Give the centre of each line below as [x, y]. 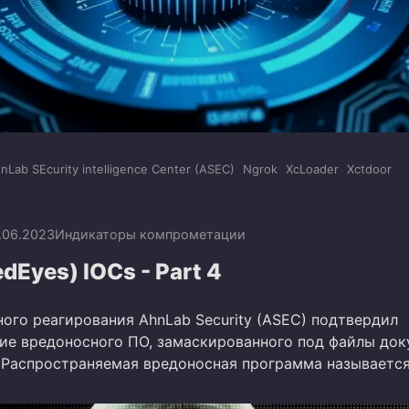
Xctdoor [369, 169]
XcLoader [312, 169]
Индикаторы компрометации [150, 234]
